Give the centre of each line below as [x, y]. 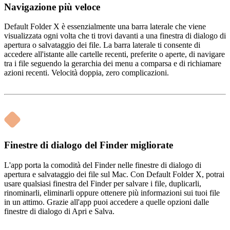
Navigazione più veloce [52, 7]
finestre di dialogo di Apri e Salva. [59, 211]
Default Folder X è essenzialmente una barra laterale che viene [105, 27]
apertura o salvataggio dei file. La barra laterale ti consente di [102, 45]
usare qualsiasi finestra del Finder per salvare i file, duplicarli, [103, 183]
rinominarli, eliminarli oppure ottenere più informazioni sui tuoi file [112, 193]
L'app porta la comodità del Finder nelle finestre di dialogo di [103, 165]
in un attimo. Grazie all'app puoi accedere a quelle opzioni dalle [107, 202]
